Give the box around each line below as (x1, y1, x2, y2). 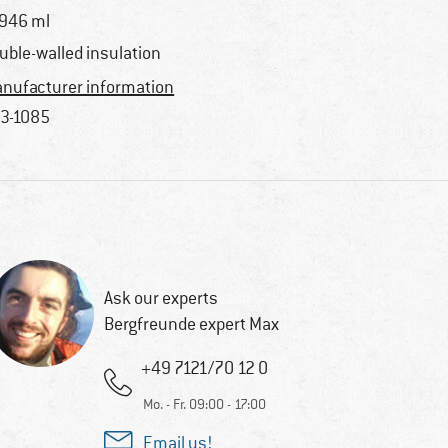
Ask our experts (103, 287, 218, 310)
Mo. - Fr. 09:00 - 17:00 (142, 395, 266, 414)
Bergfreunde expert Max (103, 313, 279, 336)
